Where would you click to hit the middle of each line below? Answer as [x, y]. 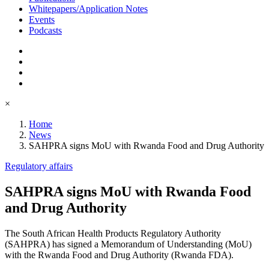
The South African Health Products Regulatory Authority [113, 233]
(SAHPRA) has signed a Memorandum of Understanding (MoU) [128, 244]
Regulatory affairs [39, 166]
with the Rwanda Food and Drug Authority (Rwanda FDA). [119, 255]
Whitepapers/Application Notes [88, 9]
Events [42, 20]
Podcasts [45, 31]
